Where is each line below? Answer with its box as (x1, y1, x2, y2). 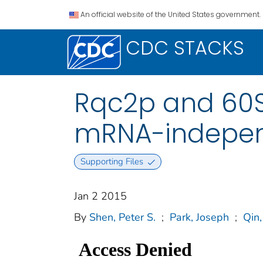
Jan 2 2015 (74, 189, 127, 204)
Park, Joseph (170, 210, 229, 225)
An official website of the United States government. (80, 9, 261, 19)
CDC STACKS (126, 35, 244, 61)
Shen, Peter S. (89, 210, 156, 225)
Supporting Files (80, 156, 143, 168)
